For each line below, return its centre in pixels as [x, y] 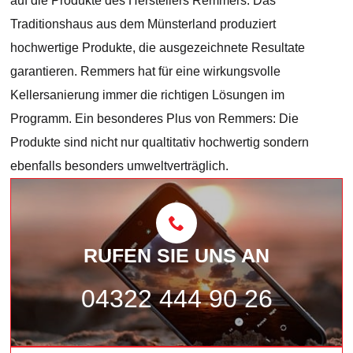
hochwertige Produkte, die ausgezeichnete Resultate [158, 47]
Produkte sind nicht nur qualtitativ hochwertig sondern [160, 142]
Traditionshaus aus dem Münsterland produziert [143, 24]
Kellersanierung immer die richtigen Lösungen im [148, 95]
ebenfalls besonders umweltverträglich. [120, 165]
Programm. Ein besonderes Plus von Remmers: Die [155, 118]
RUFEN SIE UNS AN [176, 255]
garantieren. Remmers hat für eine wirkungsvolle [146, 71]
